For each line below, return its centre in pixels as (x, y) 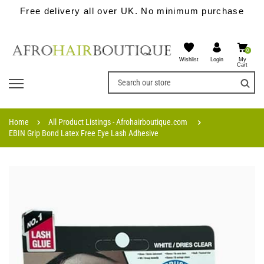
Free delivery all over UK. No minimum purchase (132, 11)
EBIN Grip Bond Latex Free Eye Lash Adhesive (84, 133)
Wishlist (189, 60)
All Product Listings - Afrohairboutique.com (118, 122)
